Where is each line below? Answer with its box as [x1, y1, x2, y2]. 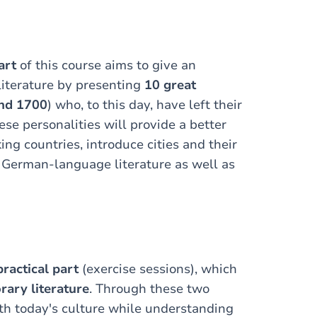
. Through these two [89, 280, 209, 297]
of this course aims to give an [16, 57, 196, 74]
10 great [144, 76, 196, 93]
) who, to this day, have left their [47, 96, 242, 113]
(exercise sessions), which [79, 260, 237, 277]
